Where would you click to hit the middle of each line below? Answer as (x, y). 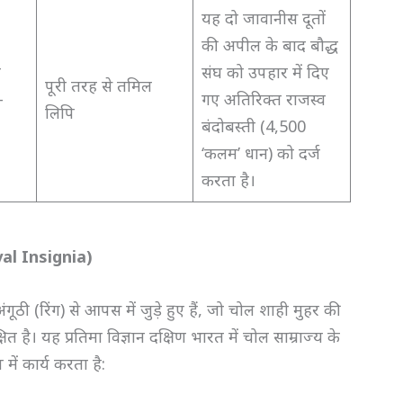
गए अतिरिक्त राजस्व (264, 99)
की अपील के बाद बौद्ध (270, 45)
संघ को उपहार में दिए (266, 72)
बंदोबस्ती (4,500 (254, 126)
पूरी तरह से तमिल (99, 86)
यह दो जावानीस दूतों (264, 18)
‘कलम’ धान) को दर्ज (261, 153)
